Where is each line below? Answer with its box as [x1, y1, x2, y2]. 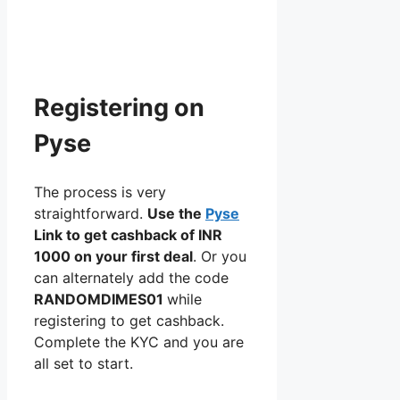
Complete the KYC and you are [34, 332, 244, 351]
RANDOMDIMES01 [34, 289, 167, 308]
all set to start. [34, 354, 133, 372]
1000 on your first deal [34, 246, 193, 265]
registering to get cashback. [34, 311, 224, 329]
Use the [147, 204, 205, 222]
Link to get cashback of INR [34, 225, 222, 244]
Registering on [34, 92, 204, 122]
